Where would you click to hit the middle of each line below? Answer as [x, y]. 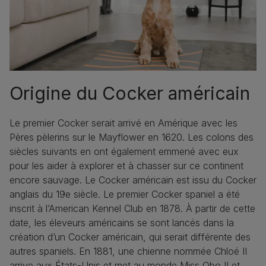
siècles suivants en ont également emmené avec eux [124, 152]
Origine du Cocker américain [130, 94]
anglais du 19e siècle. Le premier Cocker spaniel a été [125, 194]
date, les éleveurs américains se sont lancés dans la [122, 223]
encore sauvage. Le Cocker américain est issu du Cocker [133, 180]
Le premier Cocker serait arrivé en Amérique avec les [123, 123]
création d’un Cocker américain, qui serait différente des [130, 237]
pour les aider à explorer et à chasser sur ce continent [126, 166]
